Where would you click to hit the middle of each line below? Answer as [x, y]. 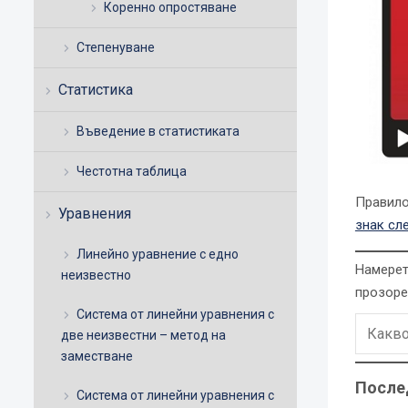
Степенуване [116, 48]
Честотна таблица [132, 172]
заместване [97, 357]
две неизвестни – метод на [143, 336]
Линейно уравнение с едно [158, 255]
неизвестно [96, 275]
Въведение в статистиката [158, 132]
